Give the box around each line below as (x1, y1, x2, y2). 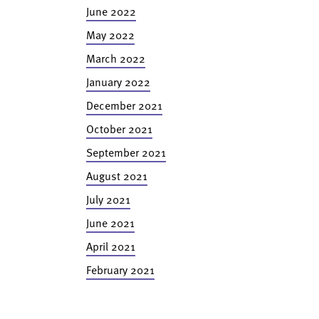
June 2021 (85, 214, 135, 231)
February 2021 (85, 261, 155, 278)
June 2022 (85, 3, 136, 20)
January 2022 (85, 73, 150, 90)
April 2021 (85, 238, 135, 255)
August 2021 (85, 167, 147, 184)
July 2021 (85, 191, 130, 208)
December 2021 (85, 97, 162, 114)
